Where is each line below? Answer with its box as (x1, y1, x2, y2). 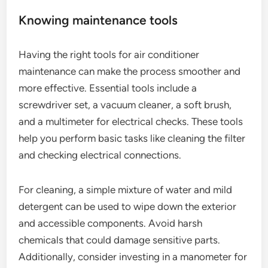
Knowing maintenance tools (19, 13, 178, 28)
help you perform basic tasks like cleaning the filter (19, 132, 246, 145)
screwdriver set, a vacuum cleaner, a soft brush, (19, 99, 232, 111)
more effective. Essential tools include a (19, 82, 197, 95)
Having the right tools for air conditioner (19, 48, 200, 61)
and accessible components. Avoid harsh (19, 217, 203, 230)
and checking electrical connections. (19, 149, 182, 162)
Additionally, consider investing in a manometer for (19, 251, 248, 263)
